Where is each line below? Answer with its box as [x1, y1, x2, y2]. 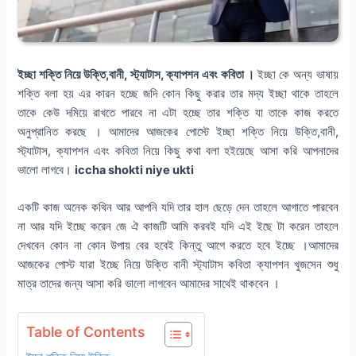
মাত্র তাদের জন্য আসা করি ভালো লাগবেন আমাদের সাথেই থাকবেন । [17, 277, 284, 292]
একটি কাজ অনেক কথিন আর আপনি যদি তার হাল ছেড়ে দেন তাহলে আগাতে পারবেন [17, 200, 339, 215]
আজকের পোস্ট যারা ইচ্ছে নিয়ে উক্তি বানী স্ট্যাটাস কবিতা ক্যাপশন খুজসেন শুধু [17, 257, 339, 273]
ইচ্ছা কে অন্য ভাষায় [257, 68, 339, 83]
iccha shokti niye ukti [75, 163, 197, 178]
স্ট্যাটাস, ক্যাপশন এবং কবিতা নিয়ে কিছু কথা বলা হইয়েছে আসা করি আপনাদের [17, 144, 339, 159]
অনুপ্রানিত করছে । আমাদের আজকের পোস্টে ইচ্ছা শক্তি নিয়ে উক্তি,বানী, [17, 125, 339, 140]
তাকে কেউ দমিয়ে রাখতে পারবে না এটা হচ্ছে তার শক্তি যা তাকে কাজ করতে [17, 106, 339, 121]
